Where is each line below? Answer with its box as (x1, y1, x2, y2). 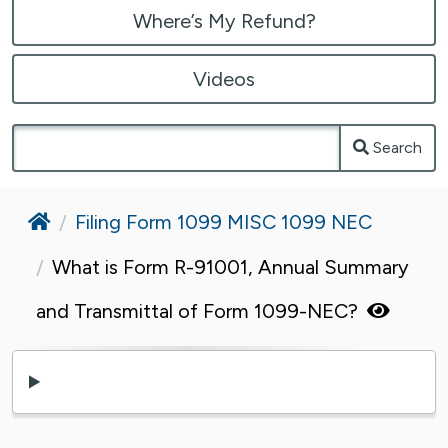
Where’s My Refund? (132, 8, 316, 33)
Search (373, 137, 422, 157)
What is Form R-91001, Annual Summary (52, 254, 409, 279)
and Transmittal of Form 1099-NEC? (36, 298, 363, 323)
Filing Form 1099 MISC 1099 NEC (75, 209, 372, 234)
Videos (193, 66, 255, 91)
